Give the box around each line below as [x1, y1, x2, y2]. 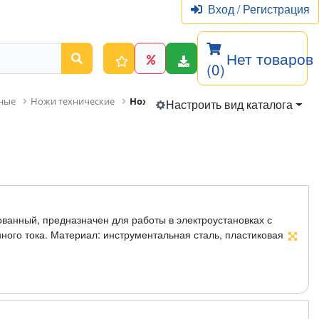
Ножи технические [31, 95, 115, 108]
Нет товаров [226, 48, 313, 69]
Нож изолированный [130, 95, 231, 108]
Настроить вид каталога [166, 96, 293, 113]
